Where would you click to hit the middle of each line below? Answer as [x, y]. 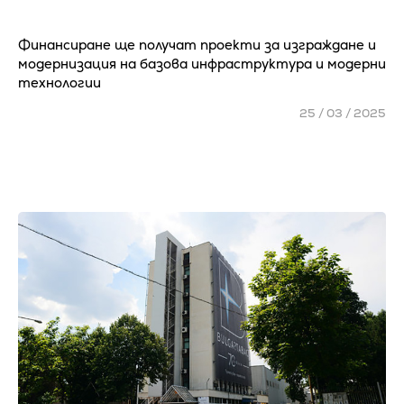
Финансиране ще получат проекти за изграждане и [197, 45]
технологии [60, 83]
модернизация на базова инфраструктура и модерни [202, 64]
